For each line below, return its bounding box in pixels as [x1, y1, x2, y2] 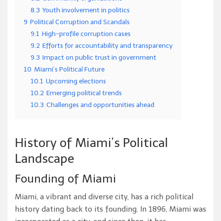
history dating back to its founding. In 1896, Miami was [15, 205, 206, 214]
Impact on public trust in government [42, 53, 156, 62]
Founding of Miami [15, 172, 116, 186]
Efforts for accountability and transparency [42, 41, 173, 50]
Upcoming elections [46, 77, 106, 86]
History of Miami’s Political [15, 135, 168, 151]
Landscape [15, 151, 74, 167]
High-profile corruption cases [42, 30, 131, 38]
